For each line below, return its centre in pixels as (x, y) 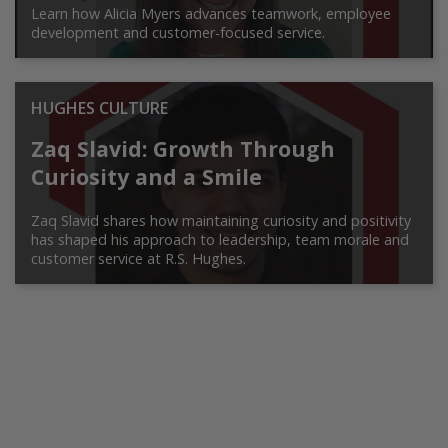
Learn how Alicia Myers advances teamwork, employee (211, 14)
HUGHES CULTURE (99, 108)
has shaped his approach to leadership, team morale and (220, 240)
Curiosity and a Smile (146, 177)
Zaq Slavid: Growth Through (183, 149)
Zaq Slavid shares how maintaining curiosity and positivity (221, 221)
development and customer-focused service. (178, 33)
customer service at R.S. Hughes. (138, 259)
